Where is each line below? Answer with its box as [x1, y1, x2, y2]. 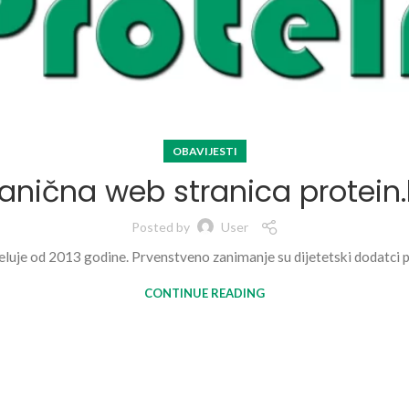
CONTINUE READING [144, 285, 265, 300]
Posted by [131, 219, 193, 236]
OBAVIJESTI [172, 143, 237, 158]
